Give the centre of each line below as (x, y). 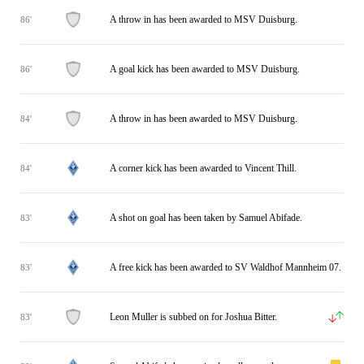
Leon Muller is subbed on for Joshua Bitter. (193, 316)
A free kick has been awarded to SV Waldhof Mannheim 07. (225, 267)
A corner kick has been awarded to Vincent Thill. (203, 168)
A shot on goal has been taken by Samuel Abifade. (206, 217)
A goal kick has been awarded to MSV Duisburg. (205, 69)
